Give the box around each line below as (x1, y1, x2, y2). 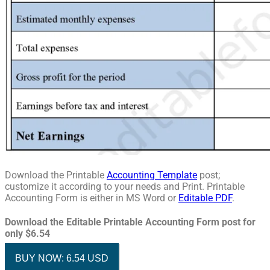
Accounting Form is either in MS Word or (5, 192, 178, 204)
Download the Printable (5, 169, 107, 181)
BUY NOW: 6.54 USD (15, 253, 108, 263)
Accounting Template (107, 169, 197, 181)
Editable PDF (178, 192, 232, 204)
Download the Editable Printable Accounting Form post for (5, 216, 256, 228)
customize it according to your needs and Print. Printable (5, 181, 245, 192)
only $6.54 (5, 228, 50, 240)
